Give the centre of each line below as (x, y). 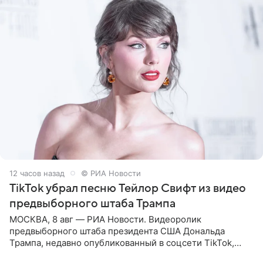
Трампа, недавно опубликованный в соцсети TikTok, (122, 242)
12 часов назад (37, 173)
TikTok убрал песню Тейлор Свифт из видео (128, 188)
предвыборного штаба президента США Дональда (117, 231)
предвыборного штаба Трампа (92, 203)
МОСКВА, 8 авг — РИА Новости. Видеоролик (105, 219)
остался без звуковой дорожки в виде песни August (121, 254)
